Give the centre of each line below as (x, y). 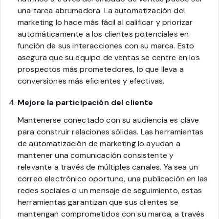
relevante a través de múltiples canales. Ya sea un (108, 167)
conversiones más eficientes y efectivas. (91, 81)
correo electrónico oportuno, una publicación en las (113, 178)
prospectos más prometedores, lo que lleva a (101, 69)
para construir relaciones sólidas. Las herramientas (111, 131)
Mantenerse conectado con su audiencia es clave (109, 120)
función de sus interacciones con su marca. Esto (106, 45)
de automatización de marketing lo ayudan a (99, 143)
